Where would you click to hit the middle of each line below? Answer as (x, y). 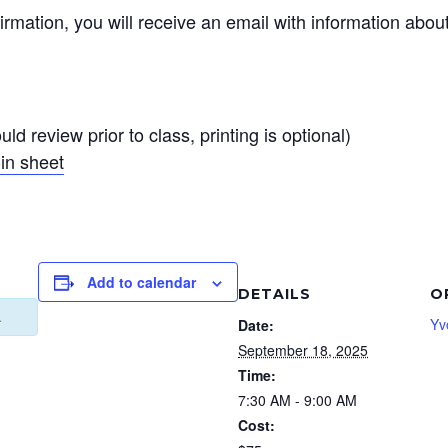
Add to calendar (141, 282)
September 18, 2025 (303, 350)
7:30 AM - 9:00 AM (297, 400)
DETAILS (274, 294)
